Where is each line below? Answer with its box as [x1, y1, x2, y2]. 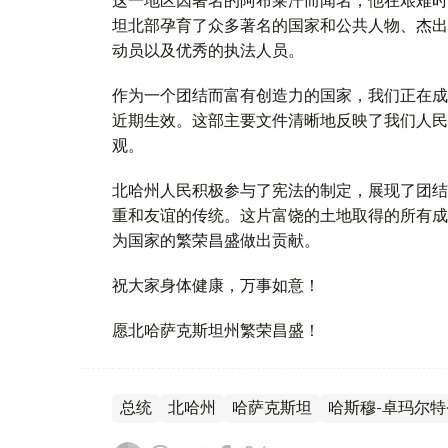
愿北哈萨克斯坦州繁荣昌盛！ [112, 319, 320, 340]
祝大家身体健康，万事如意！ [112, 274, 320, 295]
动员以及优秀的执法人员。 [112, 39, 304, 60]
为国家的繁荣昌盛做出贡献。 [112, 229, 320, 250]
